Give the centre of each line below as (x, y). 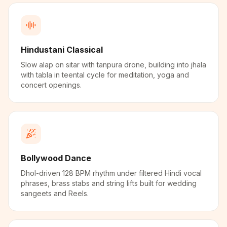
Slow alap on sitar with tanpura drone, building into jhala (113, 65)
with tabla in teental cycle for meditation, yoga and (105, 75)
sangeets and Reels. (55, 193)
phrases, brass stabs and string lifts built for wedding (109, 183)
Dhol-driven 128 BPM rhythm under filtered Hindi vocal (111, 173)
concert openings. (51, 85)
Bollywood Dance (56, 158)
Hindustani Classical (62, 50)
